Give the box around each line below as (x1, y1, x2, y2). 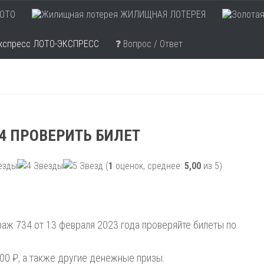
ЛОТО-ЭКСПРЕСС (31, 38, 99, 49)
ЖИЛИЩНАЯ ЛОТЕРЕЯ (118, 9, 206, 20)
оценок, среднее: (113, 160, 184, 171)
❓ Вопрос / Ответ (115, 38, 183, 49)
